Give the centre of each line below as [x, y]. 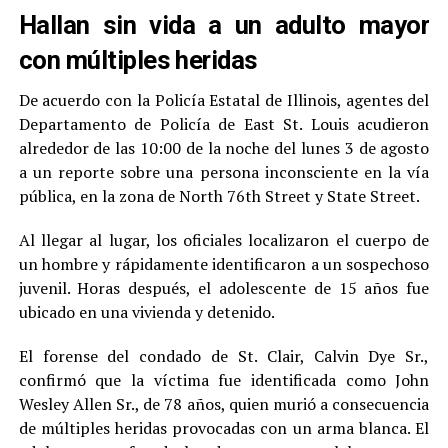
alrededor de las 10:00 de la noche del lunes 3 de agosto [224, 148]
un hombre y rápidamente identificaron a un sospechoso [224, 264]
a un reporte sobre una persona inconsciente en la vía [224, 172]
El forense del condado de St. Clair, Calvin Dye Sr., [224, 356]
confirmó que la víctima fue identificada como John [224, 380]
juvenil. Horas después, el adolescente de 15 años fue [224, 288]
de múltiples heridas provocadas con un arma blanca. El [224, 428]
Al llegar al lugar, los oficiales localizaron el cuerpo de [224, 240]
